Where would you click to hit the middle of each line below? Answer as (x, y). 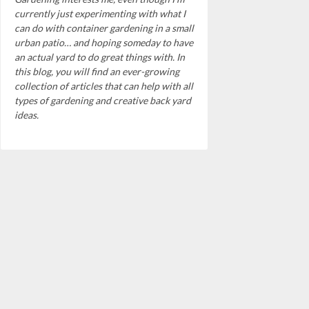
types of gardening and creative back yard (103, 100)
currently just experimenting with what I (100, 13)
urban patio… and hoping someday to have (104, 42)
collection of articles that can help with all (104, 86)
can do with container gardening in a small (104, 28)
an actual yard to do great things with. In (100, 57)
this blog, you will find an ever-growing (97, 71)
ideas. (27, 114)
